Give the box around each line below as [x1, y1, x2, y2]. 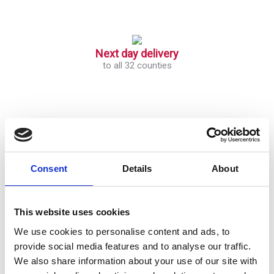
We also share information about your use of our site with [14, 255, 257, 266]
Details [122, 163, 152, 174]
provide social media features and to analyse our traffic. [14, 240, 251, 251]
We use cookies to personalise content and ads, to [14, 226, 230, 237]
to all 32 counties [102, 59, 172, 71]
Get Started [5, 156, 48, 167]
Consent [31, 163, 67, 174]
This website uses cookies [14, 207, 130, 217]
